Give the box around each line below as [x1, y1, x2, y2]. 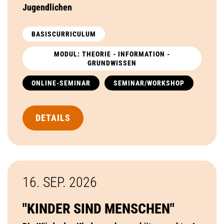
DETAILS [35, 112, 70, 123]
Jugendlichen [22, 1, 72, 12]
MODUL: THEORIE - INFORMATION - [54, 49, 170, 58]
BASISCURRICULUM [31, 29, 96, 38]
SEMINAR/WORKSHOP [113, 78, 184, 87]
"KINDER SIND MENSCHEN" [22, 200, 174, 217]
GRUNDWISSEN [87, 58, 136, 67]
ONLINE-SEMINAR [31, 78, 90, 87]
